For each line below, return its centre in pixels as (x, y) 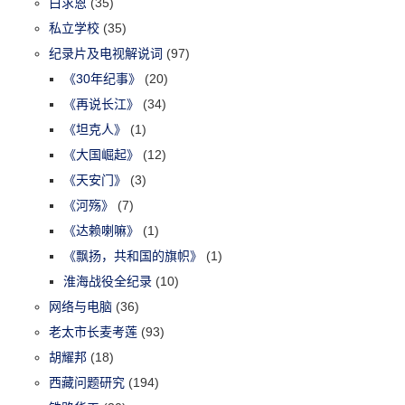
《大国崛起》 (102, 154)
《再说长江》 (102, 104)
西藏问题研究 (87, 382)
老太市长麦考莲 (94, 331)
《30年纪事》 (103, 78)
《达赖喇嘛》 (102, 230)
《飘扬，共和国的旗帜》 (133, 255)
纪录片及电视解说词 (106, 53)
